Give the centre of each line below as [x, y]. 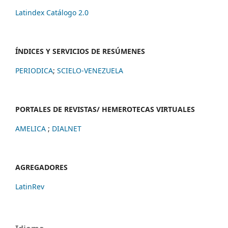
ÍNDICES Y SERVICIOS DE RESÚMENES [80, 51]
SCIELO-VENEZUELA [90, 71]
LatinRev [30, 187]
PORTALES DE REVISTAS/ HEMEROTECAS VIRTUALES [105, 109]
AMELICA [32, 129]
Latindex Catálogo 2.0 [52, 13]
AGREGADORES [41, 167]
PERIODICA [34, 71]
